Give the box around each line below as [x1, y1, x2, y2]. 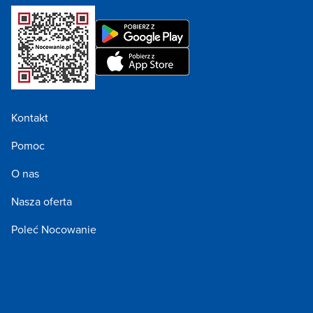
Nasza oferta [11, 194, 72, 209]
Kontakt [11, 110, 48, 125]
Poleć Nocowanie [11, 221, 96, 237]
